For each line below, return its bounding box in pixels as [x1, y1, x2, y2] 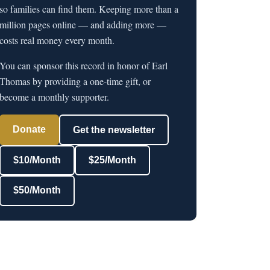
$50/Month [13, 185, 61, 196]
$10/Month [13, 155, 61, 166]
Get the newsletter [72, 124, 155, 135]
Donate [13, 124, 46, 134]
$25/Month [88, 155, 136, 166]
